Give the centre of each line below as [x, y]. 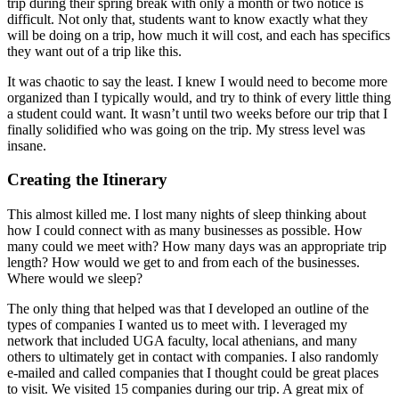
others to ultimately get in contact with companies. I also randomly [193, 357]
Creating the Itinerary [87, 180]
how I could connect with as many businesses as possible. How [185, 231]
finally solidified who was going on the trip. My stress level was [186, 129]
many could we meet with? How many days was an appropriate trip [197, 247]
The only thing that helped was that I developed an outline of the [188, 309]
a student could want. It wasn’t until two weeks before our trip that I [197, 113]
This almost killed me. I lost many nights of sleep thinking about [187, 215]
